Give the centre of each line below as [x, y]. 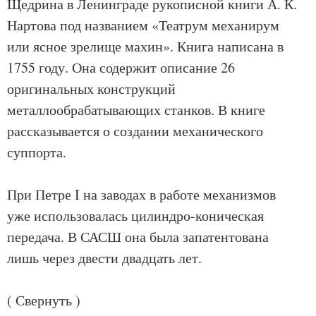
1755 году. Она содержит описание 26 [121, 67]
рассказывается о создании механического [135, 131]
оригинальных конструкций [91, 89]
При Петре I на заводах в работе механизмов [141, 194]
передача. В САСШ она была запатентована [138, 237]
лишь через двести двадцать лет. [104, 258]
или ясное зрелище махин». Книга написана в [145, 46]
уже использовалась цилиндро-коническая [135, 215]
